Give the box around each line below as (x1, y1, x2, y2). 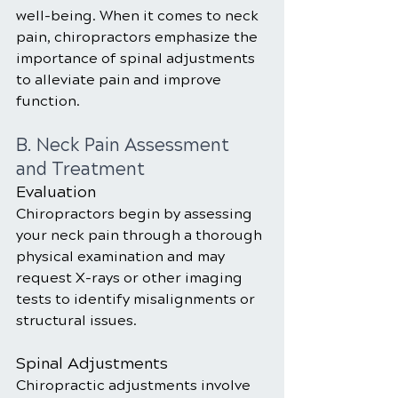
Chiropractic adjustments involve (16, 377, 254, 394)
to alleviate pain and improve (16, 71, 225, 88)
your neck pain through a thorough (16, 227, 266, 243)
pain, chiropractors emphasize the (16, 28, 261, 45)
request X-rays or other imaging (16, 269, 246, 286)
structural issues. (16, 312, 137, 329)
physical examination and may (16, 248, 228, 265)
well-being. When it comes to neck (16, 7, 262, 24)
